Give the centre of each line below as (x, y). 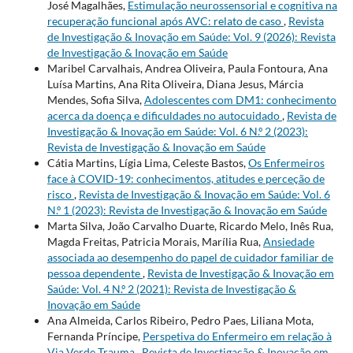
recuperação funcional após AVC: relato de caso (165, 20)
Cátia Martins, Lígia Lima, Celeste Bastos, (147, 162)
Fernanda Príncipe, (95, 336)
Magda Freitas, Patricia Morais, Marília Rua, (155, 241)
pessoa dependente (95, 273)
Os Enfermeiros (286, 162)
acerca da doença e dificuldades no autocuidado (164, 115)
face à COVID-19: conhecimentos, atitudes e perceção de (186, 178)
